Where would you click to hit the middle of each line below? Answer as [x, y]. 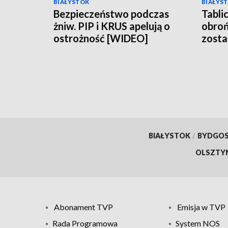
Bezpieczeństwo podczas [111, 13]
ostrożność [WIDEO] [101, 38]
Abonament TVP [83, 207]
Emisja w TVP [201, 207]
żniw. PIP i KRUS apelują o [112, 26]
